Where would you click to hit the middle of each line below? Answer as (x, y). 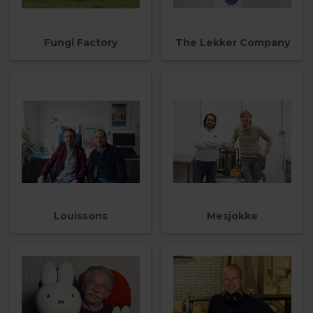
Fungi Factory (81, 43)
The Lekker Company (232, 43)
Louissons (81, 216)
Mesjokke (232, 216)
